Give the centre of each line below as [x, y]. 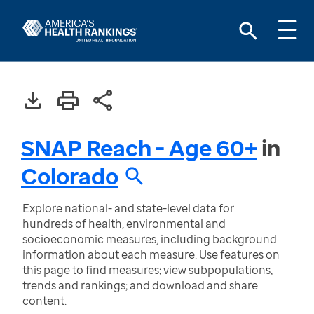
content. [45, 301]
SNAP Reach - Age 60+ [139, 148]
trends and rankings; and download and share [140, 285]
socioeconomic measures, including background [150, 239]
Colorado [70, 176]
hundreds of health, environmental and [124, 224]
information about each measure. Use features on [151, 254]
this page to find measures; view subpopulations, [148, 270]
